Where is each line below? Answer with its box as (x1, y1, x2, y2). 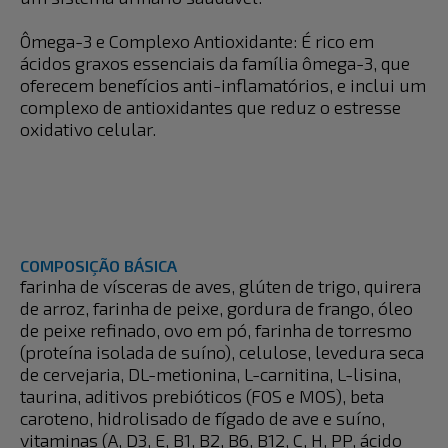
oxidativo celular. (20, 118, 156, 140)
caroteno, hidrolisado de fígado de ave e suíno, (20, 407, 385, 429)
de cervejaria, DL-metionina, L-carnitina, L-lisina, (20, 363, 401, 385)
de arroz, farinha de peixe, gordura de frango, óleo (20, 297, 413, 319)
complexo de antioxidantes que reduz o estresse (20, 96, 401, 118)
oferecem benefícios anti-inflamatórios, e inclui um (20, 74, 426, 96)
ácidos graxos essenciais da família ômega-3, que (20, 52, 410, 74)
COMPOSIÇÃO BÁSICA (20, 256, 177, 275)
